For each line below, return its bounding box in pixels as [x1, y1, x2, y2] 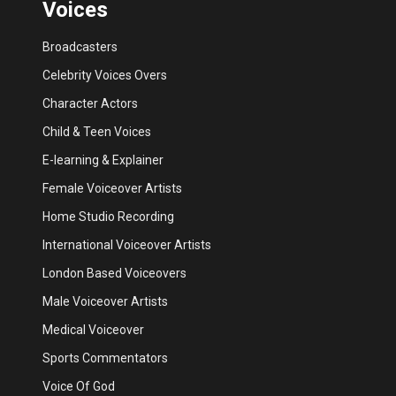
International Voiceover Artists [42, 238, 211, 253]
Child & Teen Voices [42, 125, 151, 140]
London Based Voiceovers [42, 266, 187, 281]
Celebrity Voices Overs [42, 68, 167, 83]
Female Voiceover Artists [42, 181, 182, 196]
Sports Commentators [42, 351, 168, 366]
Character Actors [42, 96, 138, 111]
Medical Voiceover [42, 323, 144, 338]
